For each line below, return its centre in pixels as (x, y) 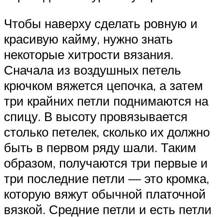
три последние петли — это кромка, (107, 178)
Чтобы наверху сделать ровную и (101, 23)
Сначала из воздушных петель (93, 70)
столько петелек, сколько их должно (107, 132)
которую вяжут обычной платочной (105, 194)
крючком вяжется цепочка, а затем (103, 85)
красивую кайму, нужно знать (88, 39)
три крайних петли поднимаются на (106, 101)
